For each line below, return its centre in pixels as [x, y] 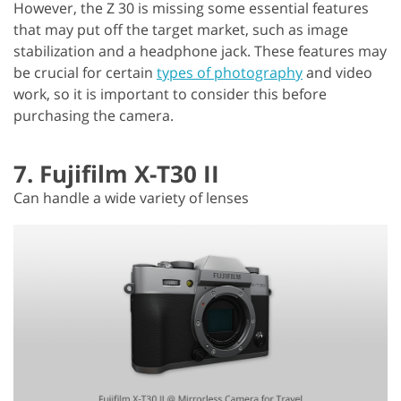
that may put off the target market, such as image [181, 29]
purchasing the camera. [94, 115]
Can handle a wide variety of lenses [131, 197]
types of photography [230, 72]
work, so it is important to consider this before [170, 94]
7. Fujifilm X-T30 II [116, 173]
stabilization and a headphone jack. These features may [200, 51]
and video [337, 72]
